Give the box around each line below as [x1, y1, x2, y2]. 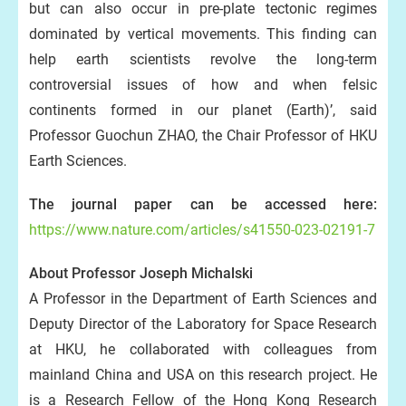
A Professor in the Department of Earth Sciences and [29, 290, 377, 307]
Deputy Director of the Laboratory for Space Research [29, 315, 377, 333]
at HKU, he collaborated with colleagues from [29, 341, 377, 358]
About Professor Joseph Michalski [29, 265, 253, 282]
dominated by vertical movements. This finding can [29, 25, 377, 43]
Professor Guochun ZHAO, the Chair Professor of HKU [29, 127, 377, 144]
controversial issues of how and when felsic [29, 76, 377, 93]
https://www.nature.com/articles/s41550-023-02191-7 [29, 221, 375, 238]
